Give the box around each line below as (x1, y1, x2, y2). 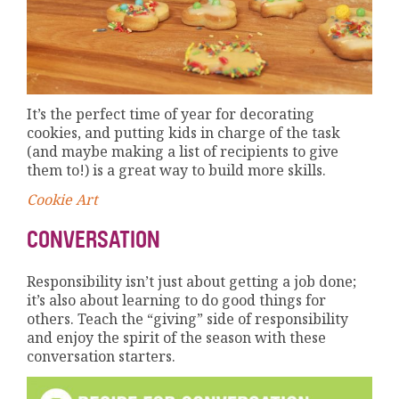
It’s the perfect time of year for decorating (27, 103, 315, 124)
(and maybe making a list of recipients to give (27, 141, 339, 161)
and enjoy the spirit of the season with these (27, 327, 327, 347)
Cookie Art (27, 189, 99, 209)
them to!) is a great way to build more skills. (27, 159, 327, 180)
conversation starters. (27, 346, 176, 366)
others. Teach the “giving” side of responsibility (27, 308, 349, 329)
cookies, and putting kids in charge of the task (27, 122, 341, 142)
